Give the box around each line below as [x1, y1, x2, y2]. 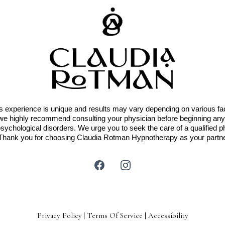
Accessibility [148, 210, 188, 220]
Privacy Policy [37, 210, 82, 220]
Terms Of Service [87, 210, 143, 220]
